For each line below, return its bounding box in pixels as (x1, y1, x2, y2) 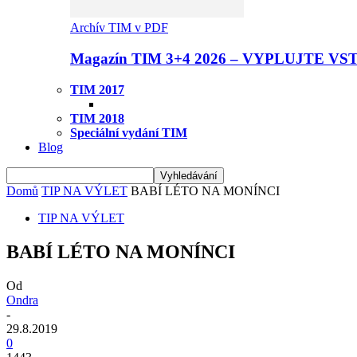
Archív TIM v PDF (70, 21, 168, 35)
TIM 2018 (70, 111, 124, 125)
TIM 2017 (70, 82, 124, 96)
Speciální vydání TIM (70, 125, 187, 139)
